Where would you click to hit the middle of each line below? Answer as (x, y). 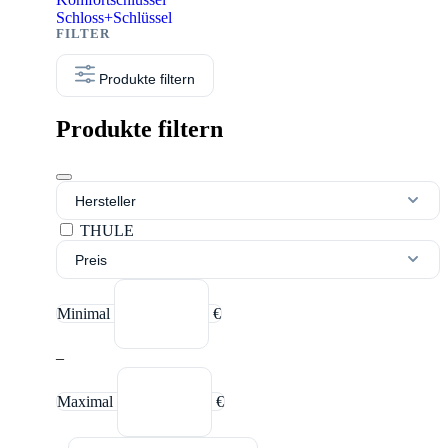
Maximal (87, 401)
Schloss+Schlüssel (114, 17)
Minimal (85, 313)
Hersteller (105, 200)
